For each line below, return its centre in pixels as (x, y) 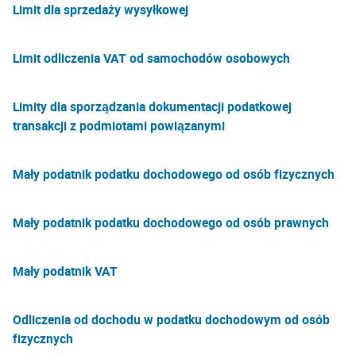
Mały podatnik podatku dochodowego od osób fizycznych (174, 174)
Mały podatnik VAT (65, 271)
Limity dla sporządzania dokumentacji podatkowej (152, 106)
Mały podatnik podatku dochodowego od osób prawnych (171, 222)
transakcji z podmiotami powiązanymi (119, 126)
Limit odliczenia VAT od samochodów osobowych (151, 58)
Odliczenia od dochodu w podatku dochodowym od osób (171, 319)
